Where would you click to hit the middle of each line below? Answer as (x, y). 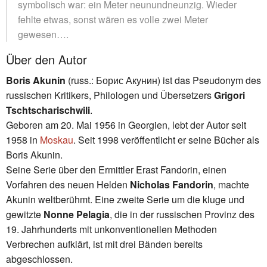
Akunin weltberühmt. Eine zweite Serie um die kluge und (125, 199)
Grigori (229, 95)
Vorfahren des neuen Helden (68, 184)
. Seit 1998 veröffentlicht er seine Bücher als (166, 139)
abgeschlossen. (39, 259)
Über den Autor (46, 59)
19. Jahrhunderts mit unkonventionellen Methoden (111, 229)
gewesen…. (43, 34)
